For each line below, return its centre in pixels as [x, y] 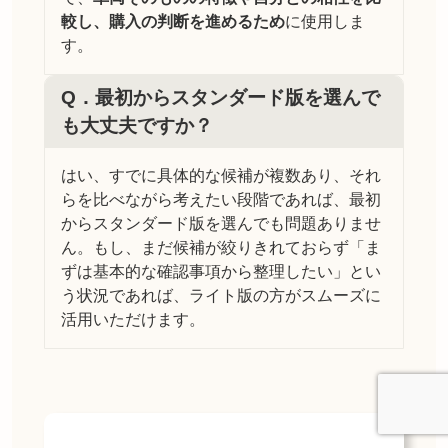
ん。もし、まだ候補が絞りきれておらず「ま [221, 248]
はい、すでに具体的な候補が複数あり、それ [221, 176]
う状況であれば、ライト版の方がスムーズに [221, 296]
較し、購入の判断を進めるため [173, 22]
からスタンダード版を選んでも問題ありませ [221, 224]
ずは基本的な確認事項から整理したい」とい [221, 272]
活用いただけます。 [133, 320]
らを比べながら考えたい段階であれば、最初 [221, 200]
